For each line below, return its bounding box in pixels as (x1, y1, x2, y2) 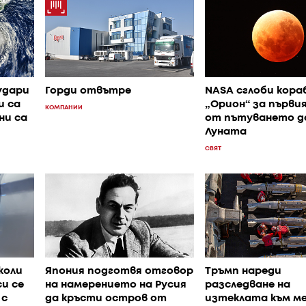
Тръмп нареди (204, 266, 281, 276)
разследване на (204, 279, 290, 290)
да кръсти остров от (45, 293, 167, 303)
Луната (204, 127, 247, 137)
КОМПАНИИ (45, 105, 83, 111)
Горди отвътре (45, 86, 131, 96)
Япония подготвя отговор (45, 266, 193, 276)
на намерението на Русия (45, 279, 186, 290)
